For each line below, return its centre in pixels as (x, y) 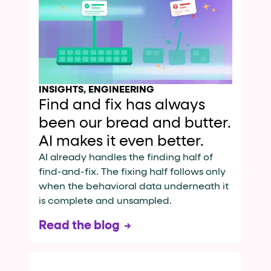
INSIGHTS (61, 90)
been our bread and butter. (135, 124)
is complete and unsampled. (105, 202)
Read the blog (79, 226)
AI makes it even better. (121, 142)
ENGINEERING (121, 90)
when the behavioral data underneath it (134, 187)
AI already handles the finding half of (126, 158)
